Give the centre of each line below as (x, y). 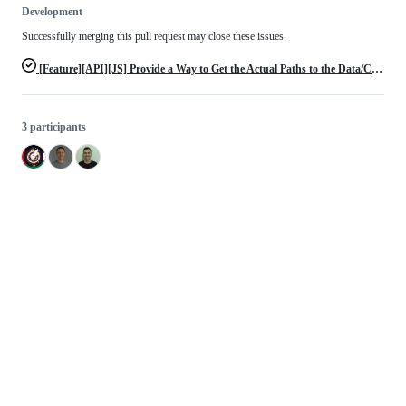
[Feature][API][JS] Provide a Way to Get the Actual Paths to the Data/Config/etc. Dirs (204, 69)
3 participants (54, 127)
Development (52, 12)
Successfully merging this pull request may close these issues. (154, 36)
